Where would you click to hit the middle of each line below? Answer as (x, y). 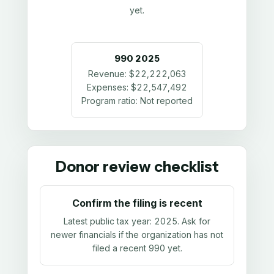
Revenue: (109, 74)
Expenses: (109, 87)
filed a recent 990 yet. (137, 248)
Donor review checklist (137, 167)
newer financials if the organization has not (137, 234)
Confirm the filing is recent (137, 203)
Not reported (166, 101)
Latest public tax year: (109, 221)
